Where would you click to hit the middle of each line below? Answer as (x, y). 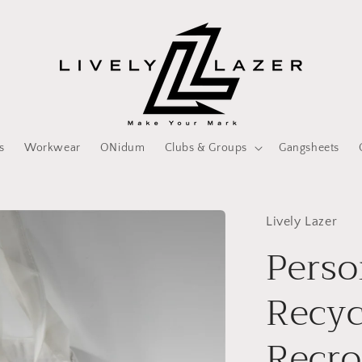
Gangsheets (309, 148)
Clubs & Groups (206, 148)
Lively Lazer (302, 221)
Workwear (53, 148)
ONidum (122, 148)
